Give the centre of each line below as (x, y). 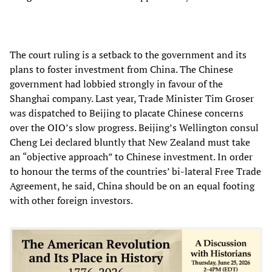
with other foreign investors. (71, 200)
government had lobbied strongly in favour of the (116, 83)
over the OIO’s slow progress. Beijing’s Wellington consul (134, 127)
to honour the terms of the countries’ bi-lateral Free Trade (135, 171)
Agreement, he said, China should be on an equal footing (132, 185)
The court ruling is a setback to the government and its (128, 54)
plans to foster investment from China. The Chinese (121, 69)
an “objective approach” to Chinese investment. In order (131, 156)
